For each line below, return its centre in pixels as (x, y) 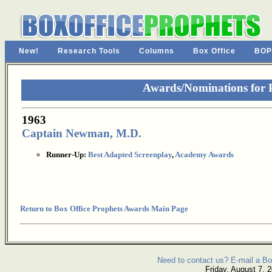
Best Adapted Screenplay (130, 155)
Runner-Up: (67, 155)
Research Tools (89, 51)
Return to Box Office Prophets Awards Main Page (104, 209)
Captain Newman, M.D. (82, 133)
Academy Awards (204, 155)
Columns (157, 51)
